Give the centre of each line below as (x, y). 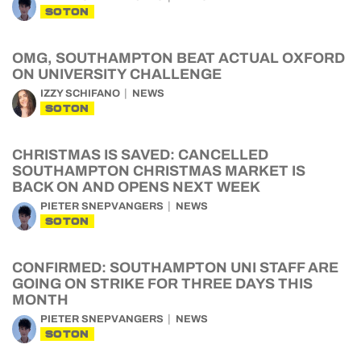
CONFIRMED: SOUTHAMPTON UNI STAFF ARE (175, 268)
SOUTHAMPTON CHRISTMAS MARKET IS (159, 171)
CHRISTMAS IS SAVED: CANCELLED (140, 155)
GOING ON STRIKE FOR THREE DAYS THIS (162, 284)
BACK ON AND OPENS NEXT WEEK (136, 187)
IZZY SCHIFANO (80, 93)
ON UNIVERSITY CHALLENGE (117, 74)
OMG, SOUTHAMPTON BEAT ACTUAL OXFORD (178, 58)
